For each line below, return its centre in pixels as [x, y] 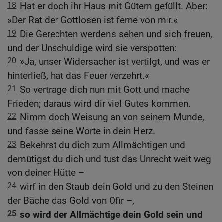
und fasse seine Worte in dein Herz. [81, 131]
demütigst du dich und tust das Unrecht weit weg [109, 159]
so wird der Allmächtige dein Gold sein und [111, 215]
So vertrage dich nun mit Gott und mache [105, 90]
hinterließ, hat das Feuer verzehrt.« [78, 76]
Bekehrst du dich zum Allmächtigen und [103, 145]
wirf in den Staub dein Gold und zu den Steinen [116, 187]
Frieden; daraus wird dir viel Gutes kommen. [99, 104]
